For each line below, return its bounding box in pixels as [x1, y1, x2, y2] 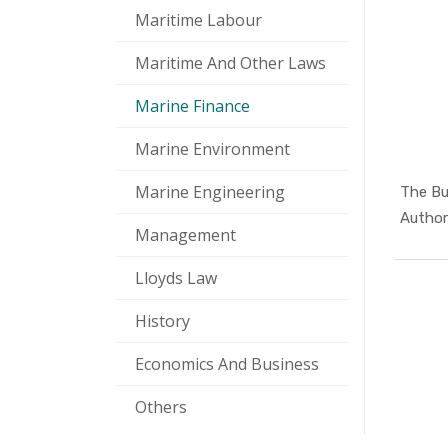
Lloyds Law [135, 267, 217, 290]
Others [135, 396, 187, 419]
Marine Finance [135, 95, 250, 118]
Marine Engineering [135, 181, 285, 204]
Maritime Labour [135, 9, 262, 32]
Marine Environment [135, 138, 290, 161]
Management [135, 224, 236, 247]
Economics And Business [135, 353, 319, 376]
